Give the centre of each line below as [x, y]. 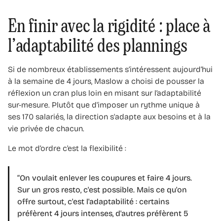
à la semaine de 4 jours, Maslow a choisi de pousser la [106, 81]
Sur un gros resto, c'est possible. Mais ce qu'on [102, 189]
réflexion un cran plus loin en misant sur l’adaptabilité [105, 93]
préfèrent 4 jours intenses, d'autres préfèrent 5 [103, 213]
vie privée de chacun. [46, 128]
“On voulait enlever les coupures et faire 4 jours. [105, 178]
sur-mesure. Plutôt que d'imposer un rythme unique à [104, 105]
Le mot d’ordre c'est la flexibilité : [67, 148]
